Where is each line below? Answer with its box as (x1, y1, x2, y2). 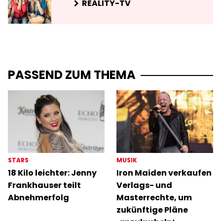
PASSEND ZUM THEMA (8, 66, 136, 83)
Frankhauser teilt (8, 180, 81, 191)
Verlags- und (116, 180, 172, 191)
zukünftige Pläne (116, 204, 188, 216)
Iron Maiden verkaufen (116, 167, 212, 179)
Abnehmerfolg (8, 192, 69, 204)
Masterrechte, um (116, 192, 192, 204)
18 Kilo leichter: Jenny (8, 167, 97, 179)
